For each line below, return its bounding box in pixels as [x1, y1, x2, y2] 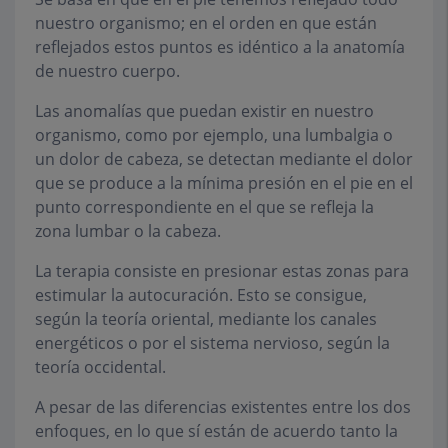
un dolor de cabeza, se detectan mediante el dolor [35, 148, 413, 170]
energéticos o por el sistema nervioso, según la [35, 332, 390, 354]
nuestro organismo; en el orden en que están [35, 12, 377, 34]
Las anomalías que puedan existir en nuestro [35, 100, 374, 122]
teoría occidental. [35, 356, 166, 378]
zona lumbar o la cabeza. [35, 220, 221, 242]
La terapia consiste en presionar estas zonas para [35, 260, 409, 282]
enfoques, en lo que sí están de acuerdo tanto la [35, 420, 398, 442]
